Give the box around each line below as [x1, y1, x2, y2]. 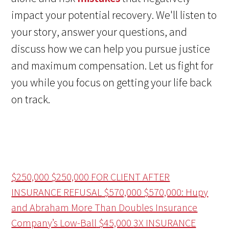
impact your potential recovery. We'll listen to [11, 7, 217, 22]
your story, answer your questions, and [11, 24, 188, 39]
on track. [11, 91, 51, 106]
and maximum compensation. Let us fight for [11, 58, 214, 73]
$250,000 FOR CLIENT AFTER [51, 170, 170, 183]
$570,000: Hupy [144, 185, 209, 198]
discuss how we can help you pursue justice [11, 41, 211, 56]
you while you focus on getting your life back [11, 75, 212, 89]
